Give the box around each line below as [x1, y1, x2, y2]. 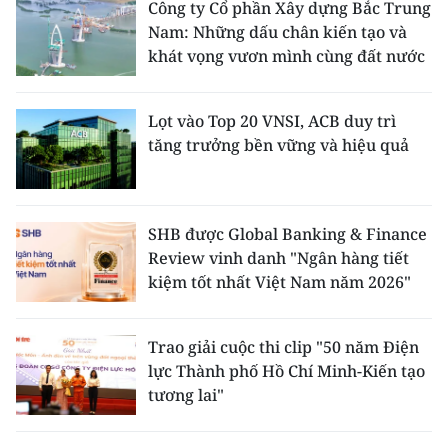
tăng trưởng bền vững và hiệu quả [148, 134, 409, 156]
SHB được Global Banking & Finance [148, 223, 427, 245]
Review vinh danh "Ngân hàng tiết [148, 247, 409, 269]
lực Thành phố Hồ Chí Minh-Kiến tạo [148, 360, 425, 382]
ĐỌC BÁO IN [15, 385, 110, 407]
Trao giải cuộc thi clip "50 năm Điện [148, 336, 419, 358]
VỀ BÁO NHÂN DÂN [15, 145, 168, 167]
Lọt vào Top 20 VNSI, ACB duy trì [148, 110, 396, 132]
